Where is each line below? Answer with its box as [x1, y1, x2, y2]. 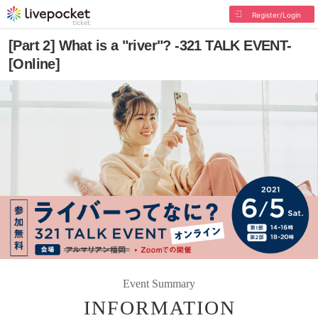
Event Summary [123, 277, 195, 290]
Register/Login [251, 11, 301, 19]
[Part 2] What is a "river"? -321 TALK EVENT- [9, 38, 292, 53]
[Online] [9, 56, 60, 72]
